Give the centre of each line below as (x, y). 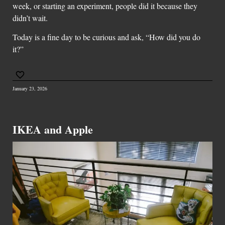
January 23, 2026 (30, 89)
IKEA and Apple (53, 130)
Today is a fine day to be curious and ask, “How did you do (106, 37)
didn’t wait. (30, 18)
